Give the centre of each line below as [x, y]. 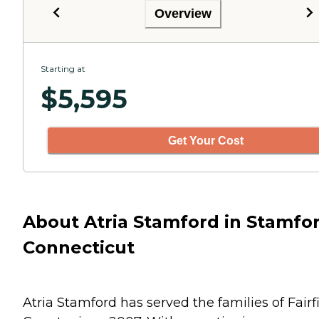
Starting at [63, 69]
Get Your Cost [206, 140]
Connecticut [79, 247]
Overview [183, 13]
